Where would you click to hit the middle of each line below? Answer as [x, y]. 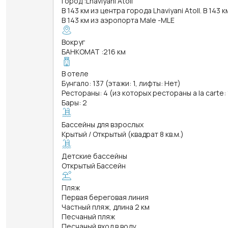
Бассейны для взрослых [103, 124]
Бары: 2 [74, 102]
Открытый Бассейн [94, 165]
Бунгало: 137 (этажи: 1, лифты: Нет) [121, 83]
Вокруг [73, 42]
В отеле [75, 73]
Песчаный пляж [88, 216]
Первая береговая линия [105, 197]
